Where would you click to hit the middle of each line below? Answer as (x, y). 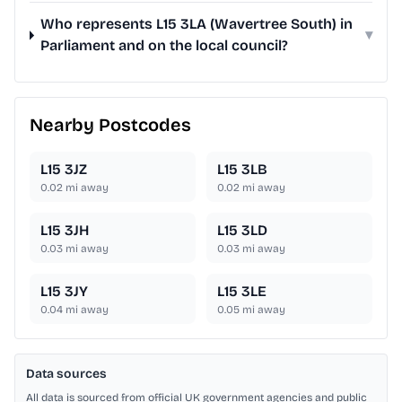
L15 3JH (65, 231)
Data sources (66, 374)
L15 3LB (242, 170)
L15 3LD (242, 231)
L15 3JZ (64, 170)
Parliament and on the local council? (165, 46)
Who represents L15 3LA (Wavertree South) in (197, 24)
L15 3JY (64, 292)
